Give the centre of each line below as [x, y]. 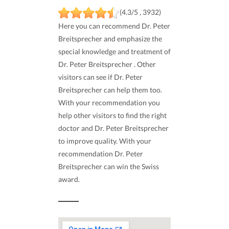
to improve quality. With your [105, 141]
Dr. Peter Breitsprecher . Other [107, 64]
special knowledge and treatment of [114, 51]
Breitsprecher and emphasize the [110, 38]
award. [69, 179]
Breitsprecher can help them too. [110, 89]
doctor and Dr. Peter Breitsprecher [113, 128]
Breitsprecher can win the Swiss [109, 166]
